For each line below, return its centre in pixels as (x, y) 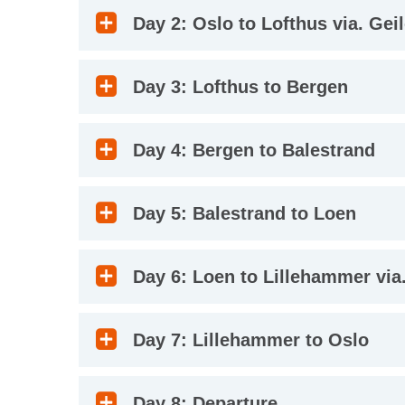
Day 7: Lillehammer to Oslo (251, 340)
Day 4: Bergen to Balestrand (254, 150)
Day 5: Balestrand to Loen (245, 213)
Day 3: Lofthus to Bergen (240, 87)
